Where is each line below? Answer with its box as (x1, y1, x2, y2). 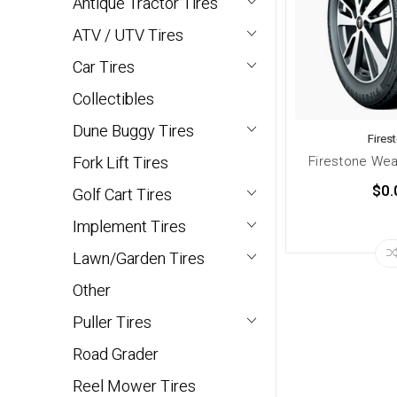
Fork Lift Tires (73, 153, 168, 173)
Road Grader (73, 345, 159, 364)
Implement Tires (73, 217, 186, 237)
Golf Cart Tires (73, 185, 172, 205)
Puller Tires (73, 313, 152, 332)
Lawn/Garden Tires (73, 249, 205, 269)
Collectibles (73, 90, 154, 109)
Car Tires (73, 58, 135, 77)
